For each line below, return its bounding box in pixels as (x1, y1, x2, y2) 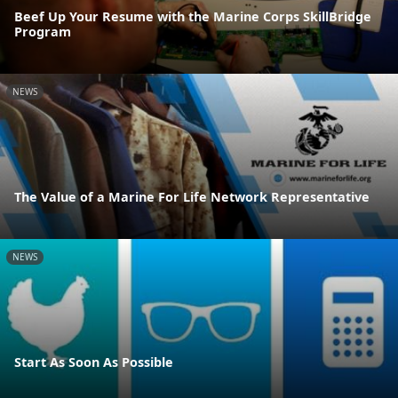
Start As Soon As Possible (14, 354, 173, 371)
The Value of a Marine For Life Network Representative (14, 188, 370, 206)
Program (14, 22, 71, 40)
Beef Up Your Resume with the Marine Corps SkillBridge (14, 7, 371, 25)
